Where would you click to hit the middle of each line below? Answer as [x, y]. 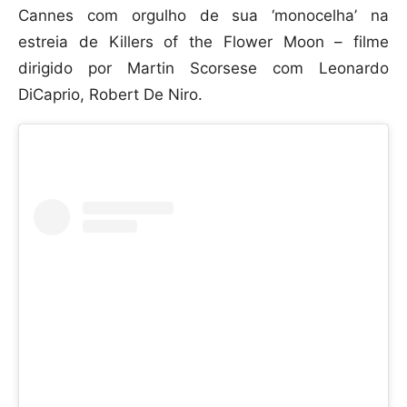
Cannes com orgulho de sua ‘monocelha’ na [203, 16]
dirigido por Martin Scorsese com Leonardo [203, 69]
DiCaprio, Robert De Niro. [110, 95]
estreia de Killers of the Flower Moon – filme [203, 42]
